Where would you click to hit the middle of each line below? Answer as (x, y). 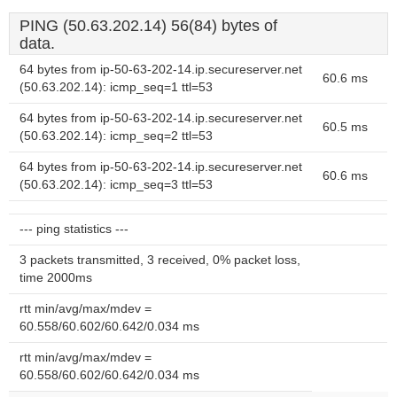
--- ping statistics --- (74, 229)
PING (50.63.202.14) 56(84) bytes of (148, 26)
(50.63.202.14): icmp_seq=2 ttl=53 (116, 136)
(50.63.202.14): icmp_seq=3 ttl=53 (116, 185)
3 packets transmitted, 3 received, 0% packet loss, (160, 260)
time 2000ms (56, 278)
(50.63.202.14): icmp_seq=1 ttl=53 (116, 87)
